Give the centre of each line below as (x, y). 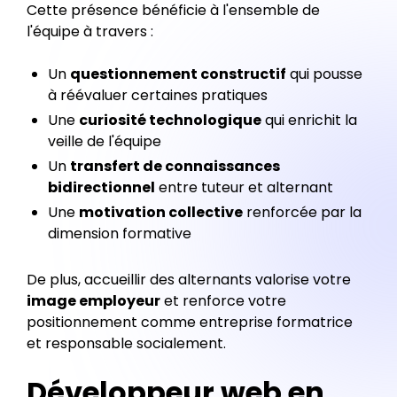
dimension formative (120, 234)
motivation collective (161, 212)
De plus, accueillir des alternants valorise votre (189, 280)
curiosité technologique (170, 120)
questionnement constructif (178, 74)
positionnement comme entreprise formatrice (190, 322)
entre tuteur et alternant (244, 187)
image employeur (93, 301)
